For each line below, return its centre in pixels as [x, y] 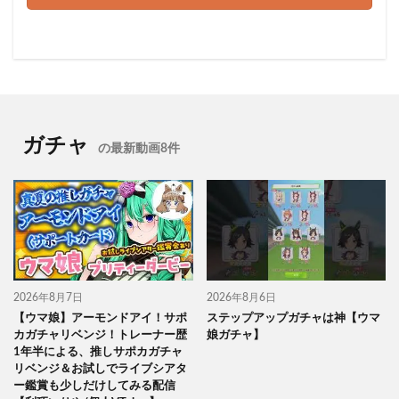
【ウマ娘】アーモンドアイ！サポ [100, 318]
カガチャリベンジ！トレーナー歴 [100, 335]
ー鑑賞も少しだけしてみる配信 [94, 386]
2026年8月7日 [48, 297]
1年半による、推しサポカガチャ [98, 352]
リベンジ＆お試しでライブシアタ [100, 369]
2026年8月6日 [241, 297]
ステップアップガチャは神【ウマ [293, 318]
